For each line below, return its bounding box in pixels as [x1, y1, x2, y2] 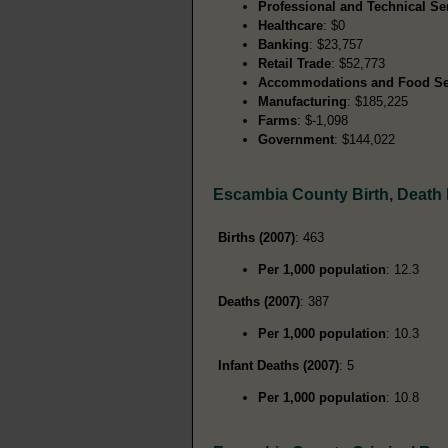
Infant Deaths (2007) [218, 357, 339, 373]
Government [258, 131, 334, 147]
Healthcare [258, 17, 323, 33]
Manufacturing [258, 93, 347, 109]
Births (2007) [218, 229, 295, 245]
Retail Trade [258, 55, 331, 71]
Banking [258, 36, 309, 52]
